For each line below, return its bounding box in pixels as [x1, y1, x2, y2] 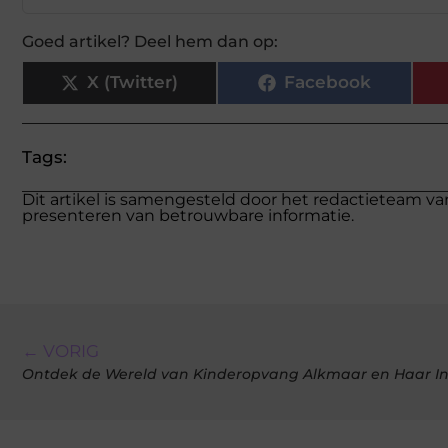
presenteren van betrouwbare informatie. [22, 205, 354, 225]
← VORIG [22, 340, 99, 361]
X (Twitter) [87, 72, 178, 93]
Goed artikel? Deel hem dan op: [22, 31, 278, 51]
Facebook [284, 72, 371, 93]
